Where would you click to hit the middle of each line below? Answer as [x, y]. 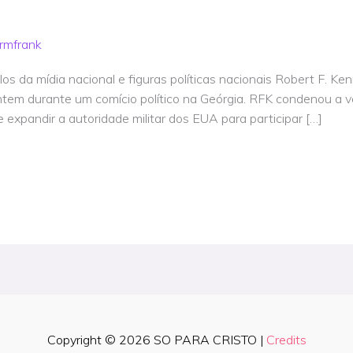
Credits [286, 339]
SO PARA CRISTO [205, 339]
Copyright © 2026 [100, 339]
